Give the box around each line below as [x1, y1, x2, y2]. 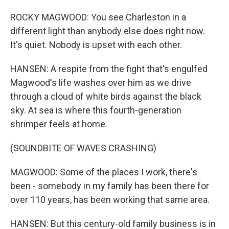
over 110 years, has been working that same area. [10, 194, 210, 205]
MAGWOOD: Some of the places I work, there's [10, 167, 197, 177]
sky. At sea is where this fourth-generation [10, 105, 181, 116]
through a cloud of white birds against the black [10, 91, 201, 102]
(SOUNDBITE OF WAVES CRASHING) [10, 143, 156, 153]
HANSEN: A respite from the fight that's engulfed [10, 63, 208, 74]
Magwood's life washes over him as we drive [10, 77, 191, 88]
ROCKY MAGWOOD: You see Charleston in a [10, 12, 186, 22]
